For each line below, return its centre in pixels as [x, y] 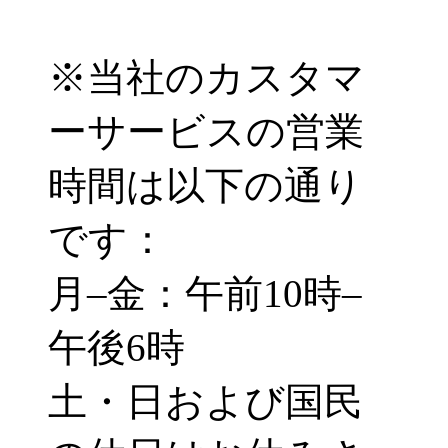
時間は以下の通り [205, 185]
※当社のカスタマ [206, 77]
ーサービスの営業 [206, 131]
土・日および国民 [205, 401]
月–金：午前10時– [205, 293]
